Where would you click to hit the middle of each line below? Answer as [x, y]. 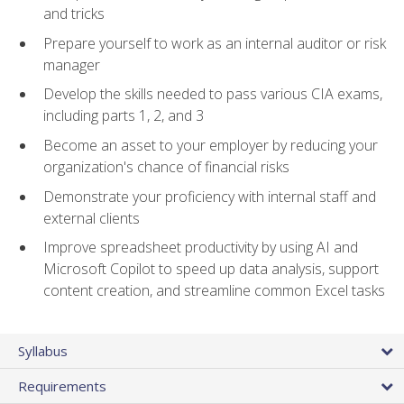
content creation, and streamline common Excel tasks [214, 291]
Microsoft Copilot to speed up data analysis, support [211, 269]
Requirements [62, 386]
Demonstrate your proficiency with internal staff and [210, 196]
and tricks [74, 14]
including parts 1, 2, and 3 [124, 116]
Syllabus [43, 351]
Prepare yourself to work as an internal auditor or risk [215, 43]
